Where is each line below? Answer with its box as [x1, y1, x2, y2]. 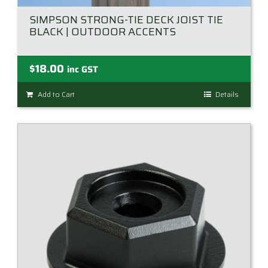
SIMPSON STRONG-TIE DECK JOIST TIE [29, 11, 223, 29]
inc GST [67, 62, 98, 77]
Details [215, 89, 239, 100]
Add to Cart [38, 89, 75, 100]
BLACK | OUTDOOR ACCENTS [29, 23, 176, 41]
